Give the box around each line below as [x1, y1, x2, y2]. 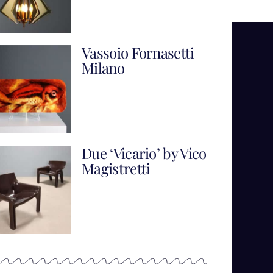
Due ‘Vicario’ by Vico [81, 143, 207, 163]
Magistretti [81, 158, 151, 179]
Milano [81, 58, 124, 78]
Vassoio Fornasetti [81, 43, 194, 63]
